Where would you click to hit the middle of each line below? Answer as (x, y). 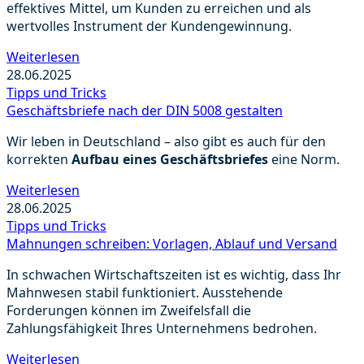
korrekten (39, 160)
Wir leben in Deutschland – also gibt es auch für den (166, 142)
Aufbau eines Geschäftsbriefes (170, 160)
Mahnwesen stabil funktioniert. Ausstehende (145, 293)
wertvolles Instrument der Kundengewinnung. (149, 26)
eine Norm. (304, 160)
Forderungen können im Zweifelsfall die (129, 311)
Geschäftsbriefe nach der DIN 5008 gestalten (145, 111)
